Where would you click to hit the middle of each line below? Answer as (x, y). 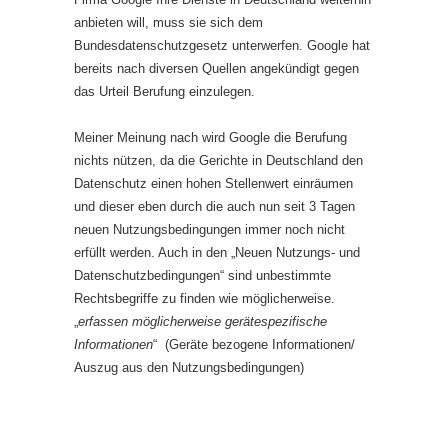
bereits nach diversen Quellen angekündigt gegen (216, 68)
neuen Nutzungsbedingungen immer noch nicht (209, 229)
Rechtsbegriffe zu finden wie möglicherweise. (204, 298)
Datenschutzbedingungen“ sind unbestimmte (202, 275)
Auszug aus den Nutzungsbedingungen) (189, 367)
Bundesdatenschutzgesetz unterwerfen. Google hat (222, 45)
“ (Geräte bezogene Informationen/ (254, 344)
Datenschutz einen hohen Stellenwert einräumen (213, 183)
